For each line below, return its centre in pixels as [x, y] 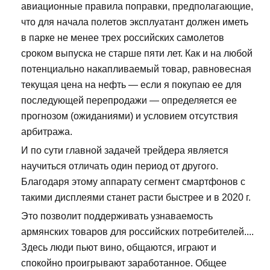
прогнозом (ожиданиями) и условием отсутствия [130, 116]
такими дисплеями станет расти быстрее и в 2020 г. [136, 198]
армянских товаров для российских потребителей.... [137, 232]
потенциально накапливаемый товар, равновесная [136, 69]
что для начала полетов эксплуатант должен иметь [135, 22]
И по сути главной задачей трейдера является [125, 151]
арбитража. [47, 132]
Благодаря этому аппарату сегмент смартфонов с [133, 182]
